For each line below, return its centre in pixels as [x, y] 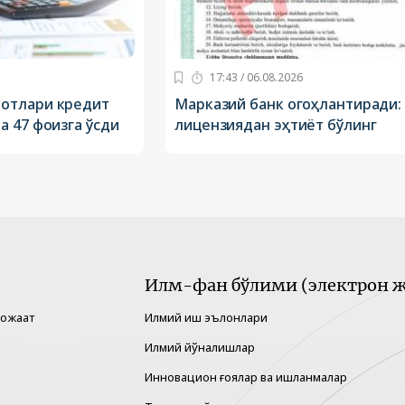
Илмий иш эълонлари [206, 318]
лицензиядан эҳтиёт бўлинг [276, 125]
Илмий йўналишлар [200, 348]
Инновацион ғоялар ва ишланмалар [246, 377]
